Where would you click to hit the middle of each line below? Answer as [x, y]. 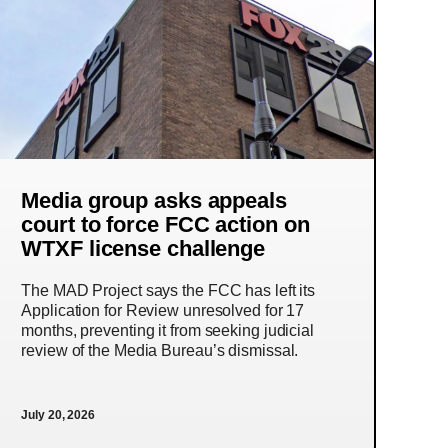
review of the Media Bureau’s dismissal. [160, 350]
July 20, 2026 [58, 415]
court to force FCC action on [165, 224]
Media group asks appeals [154, 200]
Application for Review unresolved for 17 [163, 310]
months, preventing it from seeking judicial [167, 330]
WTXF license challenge [143, 248]
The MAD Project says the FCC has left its [168, 290]
